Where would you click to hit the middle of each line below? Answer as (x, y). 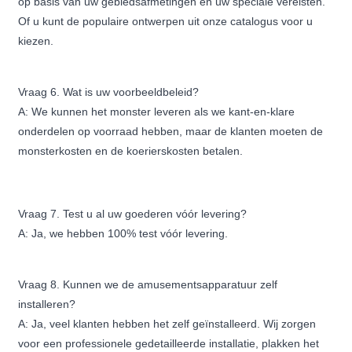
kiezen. (36, 41)
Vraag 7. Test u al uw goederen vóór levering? (133, 214)
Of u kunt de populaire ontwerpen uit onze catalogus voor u (166, 22)
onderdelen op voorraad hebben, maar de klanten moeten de (171, 132)
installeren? (47, 304)
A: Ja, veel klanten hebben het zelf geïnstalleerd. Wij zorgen (167, 324)
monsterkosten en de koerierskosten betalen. (131, 151)
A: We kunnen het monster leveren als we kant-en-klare (157, 112)
